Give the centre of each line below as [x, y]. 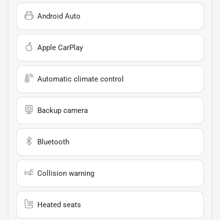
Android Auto [59, 16]
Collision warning [66, 173]
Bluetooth [53, 142]
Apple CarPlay [60, 47]
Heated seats [59, 205]
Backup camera [63, 110]
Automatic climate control [81, 79]
